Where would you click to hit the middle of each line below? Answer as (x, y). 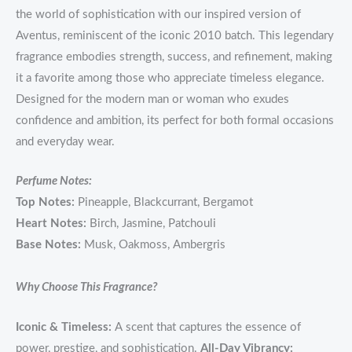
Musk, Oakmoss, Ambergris (153, 245)
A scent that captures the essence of (206, 327)
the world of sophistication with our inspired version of (158, 15)
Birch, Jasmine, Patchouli (151, 224)
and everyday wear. (65, 142)
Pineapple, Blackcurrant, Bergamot (164, 203)
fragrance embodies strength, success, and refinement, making (174, 57)
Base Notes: (48, 245)
